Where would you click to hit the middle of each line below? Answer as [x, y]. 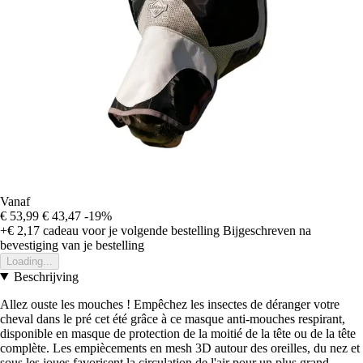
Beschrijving [46, 276]
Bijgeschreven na [267, 230]
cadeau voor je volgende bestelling [130, 230]
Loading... [30, 261]
